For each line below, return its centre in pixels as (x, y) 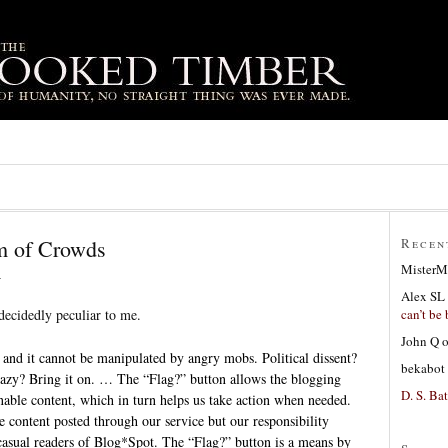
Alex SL (423, 295)
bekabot (423, 367)
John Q (420, 340)
